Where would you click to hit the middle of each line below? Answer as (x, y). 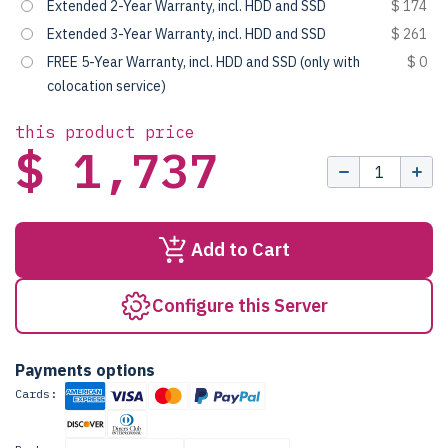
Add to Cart (240, 249)
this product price (105, 132)
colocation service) (106, 86)
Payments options (85, 370)
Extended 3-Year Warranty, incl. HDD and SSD (186, 34)
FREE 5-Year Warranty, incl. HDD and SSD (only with (203, 62)
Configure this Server (240, 305)
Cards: (36, 393)
